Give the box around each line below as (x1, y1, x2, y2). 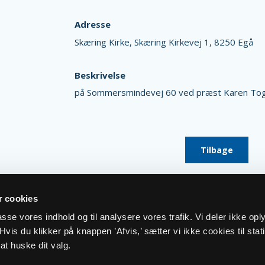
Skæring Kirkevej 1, (134, 35, 214, 48)
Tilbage (201, 144, 233, 156)
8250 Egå (214, 35, 253, 48)
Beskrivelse (74, 69, 125, 81)
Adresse (74, 18, 111, 31)
